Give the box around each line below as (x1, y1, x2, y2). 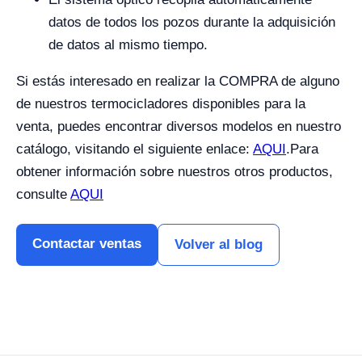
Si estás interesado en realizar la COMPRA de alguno (16, 74, 339, 89)
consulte (16, 187, 70, 202)
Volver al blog (175, 237, 263, 252)
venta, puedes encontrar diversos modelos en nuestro (16, 119, 341, 134)
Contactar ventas (32, 236, 141, 251)
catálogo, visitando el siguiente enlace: (16, 141, 253, 157)
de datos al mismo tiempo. (48, 37, 208, 53)
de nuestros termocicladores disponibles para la (16, 96, 305, 112)
